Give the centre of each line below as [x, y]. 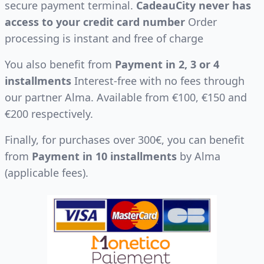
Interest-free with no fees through [158, 81]
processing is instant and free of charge [104, 38]
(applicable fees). [47, 173]
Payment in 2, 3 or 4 [167, 64]
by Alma [199, 156]
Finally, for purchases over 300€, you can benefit [125, 140]
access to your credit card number [95, 22]
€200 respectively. [49, 114]
